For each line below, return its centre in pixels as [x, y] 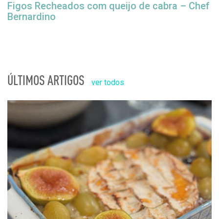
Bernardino [32, 17]
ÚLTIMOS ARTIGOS [46, 80]
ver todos [108, 83]
